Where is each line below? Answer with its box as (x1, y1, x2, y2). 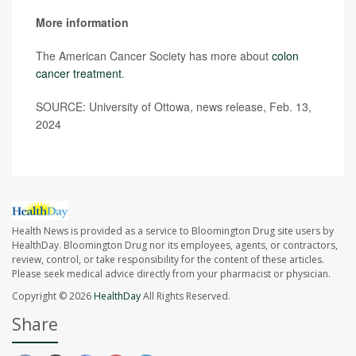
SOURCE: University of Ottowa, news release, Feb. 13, (36, 99, 311, 115)
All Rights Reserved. (141, 289, 230, 304)
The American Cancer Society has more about (36, 48, 272, 64)
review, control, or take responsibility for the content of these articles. (12, 253, 324, 267)
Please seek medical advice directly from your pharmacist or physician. (12, 267, 331, 281)
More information (36, 14, 129, 31)
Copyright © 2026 (12, 289, 94, 304)
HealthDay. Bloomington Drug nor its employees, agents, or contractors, (12, 238, 338, 253)
